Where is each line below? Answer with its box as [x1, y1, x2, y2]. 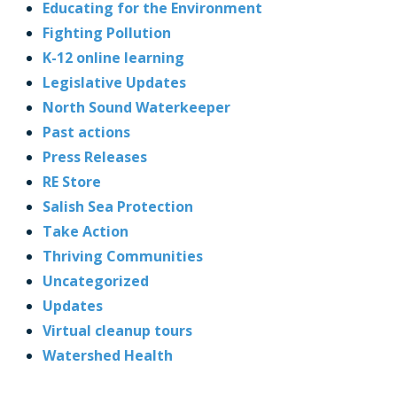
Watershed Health [43, 345, 173, 365]
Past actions [43, 121, 130, 142]
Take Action [43, 221, 128, 241]
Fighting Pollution [43, 22, 171, 43]
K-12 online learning [43, 47, 184, 67]
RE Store [43, 171, 101, 191]
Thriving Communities [43, 245, 203, 266]
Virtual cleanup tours [43, 320, 192, 340]
